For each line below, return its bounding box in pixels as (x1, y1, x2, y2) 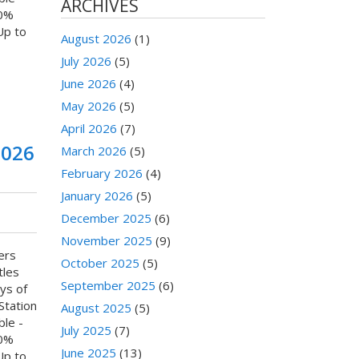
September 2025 (61, 277, 155, 294)
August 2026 (61, 30, 131, 47)
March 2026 (61, 143, 127, 159)
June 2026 (61, 75, 116, 92)
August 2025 (61, 300, 131, 317)
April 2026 (61, 120, 117, 137)
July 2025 (61, 322, 111, 339)
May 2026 (61, 98, 116, 115)
